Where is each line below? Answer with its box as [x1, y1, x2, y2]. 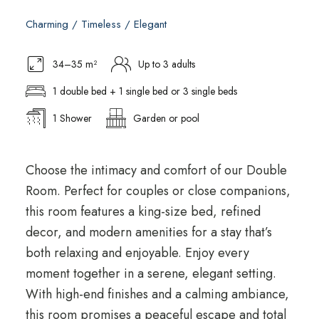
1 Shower [52, 111, 92, 125]
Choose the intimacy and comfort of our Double [25, 161, 287, 179]
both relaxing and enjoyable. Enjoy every [25, 244, 249, 262]
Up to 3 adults [137, 57, 195, 71]
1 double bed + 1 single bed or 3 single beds [52, 84, 237, 98]
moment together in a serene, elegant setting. [25, 264, 276, 283]
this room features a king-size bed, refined [25, 202, 261, 221]
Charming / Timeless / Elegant [25, 16, 167, 32]
